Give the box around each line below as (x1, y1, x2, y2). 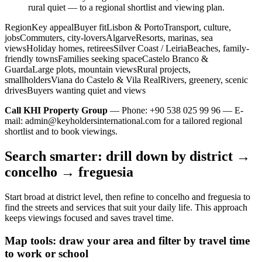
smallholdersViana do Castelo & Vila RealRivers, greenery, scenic (5, 75, 248, 85)
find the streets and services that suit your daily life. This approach (5, 202, 247, 212)
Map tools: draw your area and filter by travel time (5, 234, 250, 247)
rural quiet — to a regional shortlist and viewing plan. (28, 2, 225, 13)
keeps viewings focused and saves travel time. (5, 212, 174, 223)
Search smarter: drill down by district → (5, 149, 250, 164)
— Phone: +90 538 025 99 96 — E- (108, 105, 243, 116)
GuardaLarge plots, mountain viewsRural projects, (5, 64, 191, 75)
